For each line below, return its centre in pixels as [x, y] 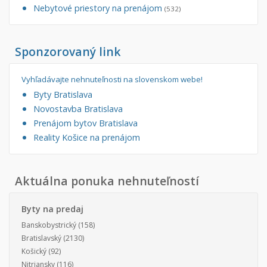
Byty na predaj [52, 209]
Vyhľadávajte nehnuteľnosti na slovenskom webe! [112, 80]
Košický [34, 252]
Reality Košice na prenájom [87, 138]
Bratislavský [41, 238]
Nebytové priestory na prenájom [99, 8]
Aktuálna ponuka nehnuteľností [107, 181]
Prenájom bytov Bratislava [86, 123]
